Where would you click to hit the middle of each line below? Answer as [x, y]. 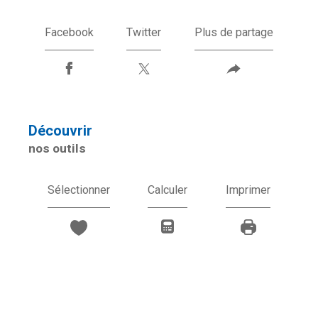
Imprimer [248, 190]
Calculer [168, 190]
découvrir [65, 131]
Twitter [144, 32]
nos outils [57, 148]
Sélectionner [78, 190]
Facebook [70, 32]
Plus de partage [234, 32]
